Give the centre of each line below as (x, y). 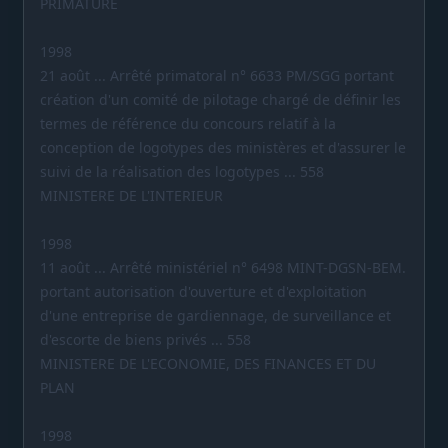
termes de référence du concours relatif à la (188, 123)
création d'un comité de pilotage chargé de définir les (220, 99)
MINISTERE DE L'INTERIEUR (131, 195)
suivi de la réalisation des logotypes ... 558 (182, 171)
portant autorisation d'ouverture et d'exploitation (203, 291)
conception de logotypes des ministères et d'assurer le (223, 147)
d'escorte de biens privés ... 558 (145, 339)
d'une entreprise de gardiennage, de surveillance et (215, 315)
